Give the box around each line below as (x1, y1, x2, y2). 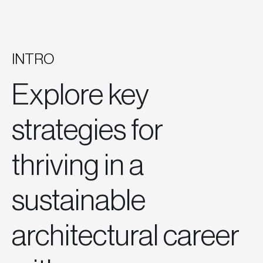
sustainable (12, 186, 146, 216)
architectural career (12, 221, 240, 251)
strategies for (12, 116, 163, 146)
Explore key (12, 80, 149, 110)
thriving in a (12, 151, 144, 181)
